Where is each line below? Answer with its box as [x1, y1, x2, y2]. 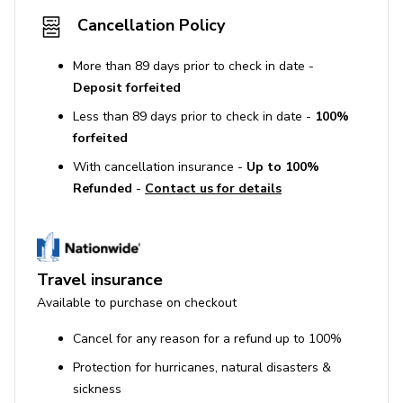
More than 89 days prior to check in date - [73, 58, 314, 76]
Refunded [73, 180, 132, 198]
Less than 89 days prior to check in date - [73, 108, 315, 126]
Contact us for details [145, 180, 282, 198]
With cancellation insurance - [73, 158, 246, 176]
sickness [73, 381, 121, 399]
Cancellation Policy [73, 14, 225, 37]
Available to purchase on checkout [37, 294, 237, 312]
